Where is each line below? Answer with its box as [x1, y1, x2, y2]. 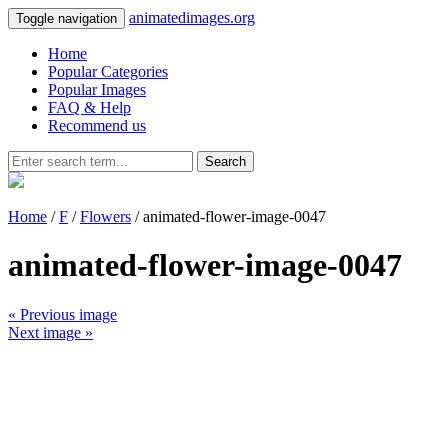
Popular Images [48, 81, 146, 98]
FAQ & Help [48, 99, 131, 116]
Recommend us [48, 117, 146, 134]
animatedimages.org [129, 9, 255, 26]
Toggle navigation [16, 11, 117, 26]
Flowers [80, 208, 131, 225]
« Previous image [8, 305, 117, 323]
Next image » [8, 323, 93, 341]
